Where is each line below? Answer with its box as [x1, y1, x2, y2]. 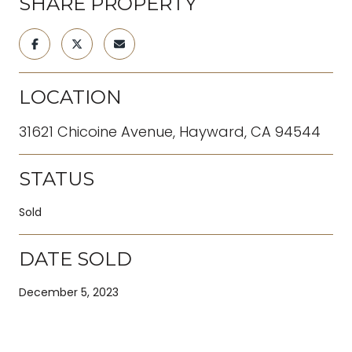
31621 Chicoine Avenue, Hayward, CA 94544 [19, 121, 321, 141]
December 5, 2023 [19, 284, 119, 300]
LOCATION [19, 85, 122, 108]
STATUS [19, 167, 94, 190]
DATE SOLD [19, 247, 132, 270]
